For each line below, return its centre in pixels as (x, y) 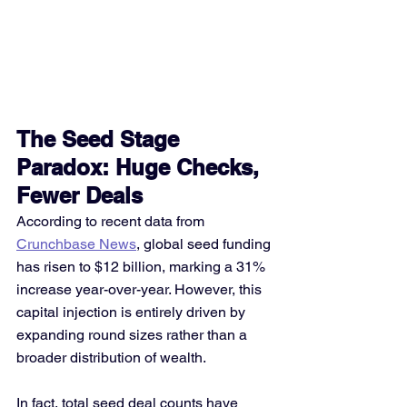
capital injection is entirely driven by (133, 312)
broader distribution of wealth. (111, 357)
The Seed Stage (101, 139)
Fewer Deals (79, 195)
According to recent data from (112, 221)
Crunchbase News (76, 244)
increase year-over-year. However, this (141, 289)
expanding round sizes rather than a (134, 335)
